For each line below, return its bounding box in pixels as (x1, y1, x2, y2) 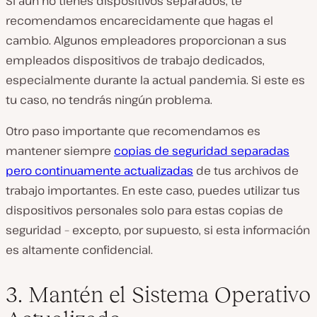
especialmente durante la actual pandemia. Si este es (6, 72, 305, 88)
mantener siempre (6, 143, 114, 159)
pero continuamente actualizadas (6, 163, 193, 179)
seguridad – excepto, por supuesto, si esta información (6, 222, 310, 238)
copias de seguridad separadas (114, 143, 289, 159)
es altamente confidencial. (6, 242, 153, 258)
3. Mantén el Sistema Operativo (6, 282, 311, 308)
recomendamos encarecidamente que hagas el (6, 13, 273, 29)
